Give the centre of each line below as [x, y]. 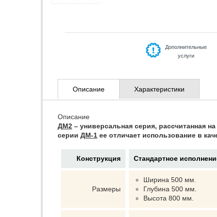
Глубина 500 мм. [170, 189]
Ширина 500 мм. [170, 180]
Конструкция [99, 158]
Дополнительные [186, 47]
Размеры [106, 189]
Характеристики [159, 89]
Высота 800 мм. [169, 198]
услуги [186, 56]
